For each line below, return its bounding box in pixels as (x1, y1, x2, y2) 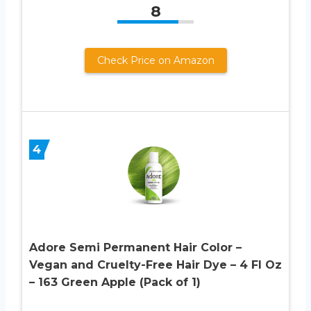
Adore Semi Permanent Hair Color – (29, 241, 242, 255)
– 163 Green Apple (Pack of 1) (29, 276, 201, 289)
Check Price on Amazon (96, 53, 215, 67)
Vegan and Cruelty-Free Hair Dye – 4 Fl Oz (29, 258, 282, 272)
